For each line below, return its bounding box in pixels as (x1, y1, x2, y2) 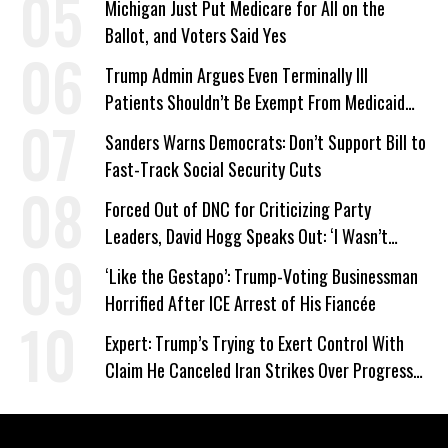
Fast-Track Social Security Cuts (105, 156, 321, 182)
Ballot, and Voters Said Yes (105, 22, 286, 48)
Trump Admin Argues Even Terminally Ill (105, 62, 368, 88)
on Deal (105, 384, 154, 410)
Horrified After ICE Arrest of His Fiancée (105, 290, 376, 316)
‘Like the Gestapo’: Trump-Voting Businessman (105, 263, 418, 289)
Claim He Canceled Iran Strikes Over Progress (105, 357, 413, 383)
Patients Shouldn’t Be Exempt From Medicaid (105, 89, 405, 115)
